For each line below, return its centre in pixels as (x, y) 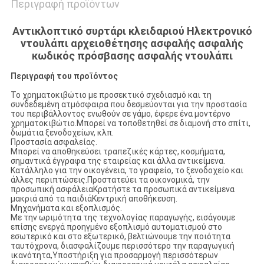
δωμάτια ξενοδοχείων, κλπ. (62, 133)
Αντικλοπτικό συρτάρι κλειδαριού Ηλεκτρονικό (132, 31)
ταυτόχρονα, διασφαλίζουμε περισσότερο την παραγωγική (122, 246)
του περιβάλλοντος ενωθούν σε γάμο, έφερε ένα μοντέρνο (120, 114)
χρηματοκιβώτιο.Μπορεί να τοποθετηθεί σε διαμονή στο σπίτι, (130, 123)
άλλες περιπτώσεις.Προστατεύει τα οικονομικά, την (110, 180)
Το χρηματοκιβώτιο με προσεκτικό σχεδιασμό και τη (111, 95)
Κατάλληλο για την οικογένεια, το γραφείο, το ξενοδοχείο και (127, 171)
